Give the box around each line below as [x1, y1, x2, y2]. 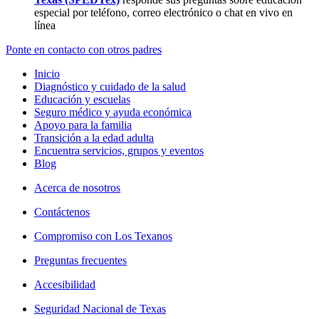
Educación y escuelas [34, 93, 130, 105]
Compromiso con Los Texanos [34, 229, 172, 242]
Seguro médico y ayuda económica [34, 105, 192, 118]
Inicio [34, 67, 60, 80]
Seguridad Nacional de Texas [34, 302, 166, 315]
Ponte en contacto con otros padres [6, 43, 162, 56]
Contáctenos [34, 205, 90, 218]
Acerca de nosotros [34, 181, 120, 194]
